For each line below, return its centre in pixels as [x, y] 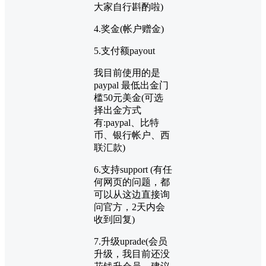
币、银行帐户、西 [132, 135]
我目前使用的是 [127, 73]
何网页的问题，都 [132, 182]
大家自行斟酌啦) [129, 7]
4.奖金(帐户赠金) [129, 29]
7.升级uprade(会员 [131, 242]
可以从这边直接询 [132, 195]
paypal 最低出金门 [131, 85]
